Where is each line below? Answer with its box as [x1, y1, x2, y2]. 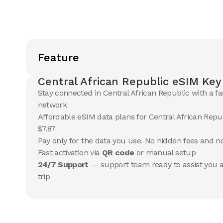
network [37, 100, 67, 110]
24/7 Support [37, 160, 89, 169]
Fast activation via [37, 148, 102, 157]
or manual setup [134, 148, 196, 157]
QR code [102, 148, 134, 157]
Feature [37, 51, 79, 64]
